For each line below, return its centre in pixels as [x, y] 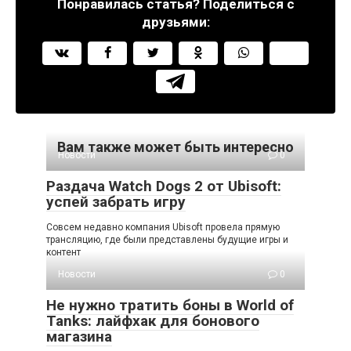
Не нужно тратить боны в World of [170, 305]
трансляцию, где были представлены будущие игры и [167, 240]
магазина [79, 337]
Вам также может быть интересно [175, 147]
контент [63, 252]
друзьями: [175, 22]
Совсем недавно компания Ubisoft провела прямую [163, 227]
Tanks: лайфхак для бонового [153, 321]
